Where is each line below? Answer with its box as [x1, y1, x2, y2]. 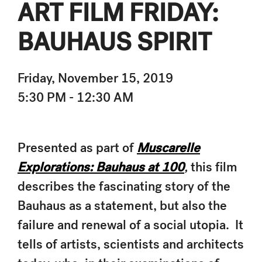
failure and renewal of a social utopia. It [18, 216, 243, 233]
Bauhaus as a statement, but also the [18, 196, 227, 214]
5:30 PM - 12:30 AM [18, 88, 133, 106]
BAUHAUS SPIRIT [18, 26, 212, 58]
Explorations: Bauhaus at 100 [18, 158, 184, 175]
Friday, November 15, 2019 [18, 69, 173, 87]
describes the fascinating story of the [18, 177, 230, 195]
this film [188, 158, 237, 175]
